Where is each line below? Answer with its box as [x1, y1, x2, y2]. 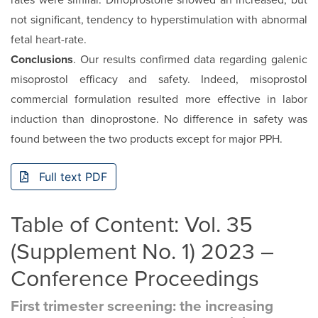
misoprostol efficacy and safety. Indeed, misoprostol [11, 72, 307, 87]
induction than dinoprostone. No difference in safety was [11, 112, 307, 127]
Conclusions [11, 53, 73, 67]
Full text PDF [35, 170, 107, 185]
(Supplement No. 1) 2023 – [11, 238, 274, 266]
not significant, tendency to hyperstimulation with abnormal [11, 13, 307, 28]
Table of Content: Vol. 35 [11, 212, 253, 239]
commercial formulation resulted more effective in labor [11, 92, 307, 107]
